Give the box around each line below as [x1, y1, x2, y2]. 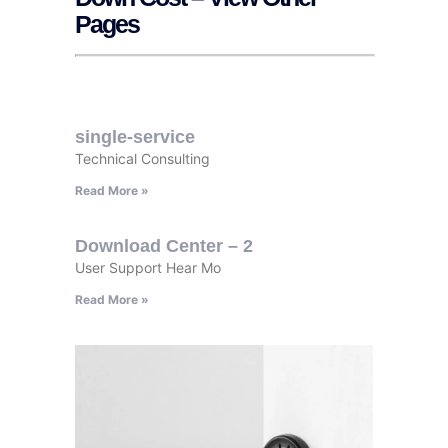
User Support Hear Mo [74, 258, 221, 276]
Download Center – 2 [74, 235, 253, 256]
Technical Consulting [74, 149, 210, 167]
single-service [74, 126, 195, 147]
